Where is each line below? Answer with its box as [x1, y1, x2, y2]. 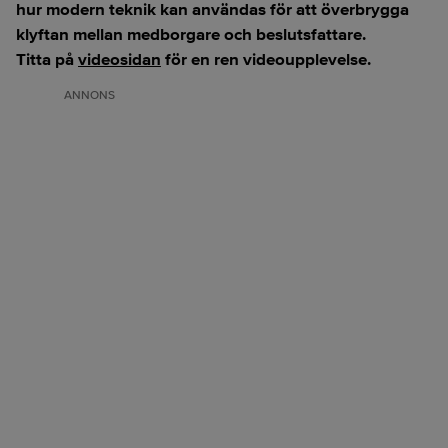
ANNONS [64, 88, 115, 103]
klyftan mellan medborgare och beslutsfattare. [16, 24, 366, 45]
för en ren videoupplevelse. [165, 49, 371, 70]
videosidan [78, 49, 161, 70]
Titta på [16, 49, 74, 70]
